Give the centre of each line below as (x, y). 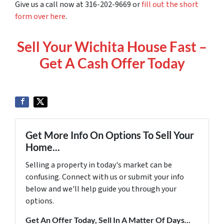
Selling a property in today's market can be (99, 165)
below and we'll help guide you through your (101, 189)
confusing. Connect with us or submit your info (105, 177)
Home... (43, 147)
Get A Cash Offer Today (112, 63)
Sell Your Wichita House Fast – (112, 47)
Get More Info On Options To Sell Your (110, 135)
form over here (40, 17)
